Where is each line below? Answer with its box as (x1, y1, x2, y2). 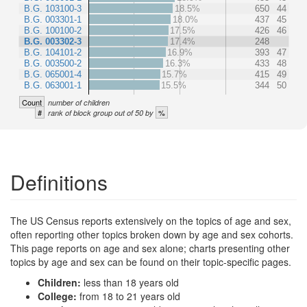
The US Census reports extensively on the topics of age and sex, (10, 213, 291, 228)
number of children (48, 97, 110, 108)
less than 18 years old (84, 275, 179, 289)
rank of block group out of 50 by (48, 107, 156, 118)
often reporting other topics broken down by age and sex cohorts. (10, 227, 293, 241)
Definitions (10, 167, 108, 197)
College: (38, 288, 79, 303)
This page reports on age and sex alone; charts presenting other (10, 241, 290, 255)
